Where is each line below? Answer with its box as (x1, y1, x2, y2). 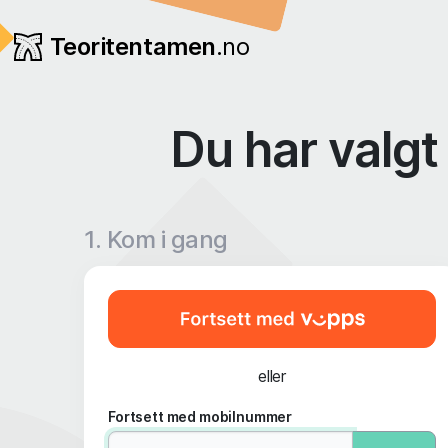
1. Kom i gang (84, 225, 228, 254)
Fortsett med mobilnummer (108, 408, 293, 425)
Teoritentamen (49, 31, 216, 61)
